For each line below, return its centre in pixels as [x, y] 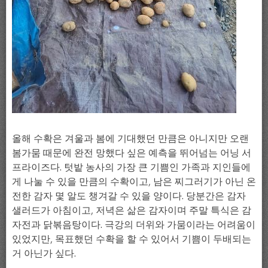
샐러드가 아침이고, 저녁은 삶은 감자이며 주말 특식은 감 [132, 210]
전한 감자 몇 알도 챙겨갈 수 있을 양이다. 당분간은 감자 [129, 195]
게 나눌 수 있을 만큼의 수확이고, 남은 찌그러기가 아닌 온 [134, 181]
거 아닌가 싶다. [44, 253]
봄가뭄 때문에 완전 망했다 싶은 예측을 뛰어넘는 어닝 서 [132, 152]
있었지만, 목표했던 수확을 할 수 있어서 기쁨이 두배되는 [132, 238]
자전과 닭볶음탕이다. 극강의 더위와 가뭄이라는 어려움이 [134, 224]
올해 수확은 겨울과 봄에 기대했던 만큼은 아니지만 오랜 [130, 138]
